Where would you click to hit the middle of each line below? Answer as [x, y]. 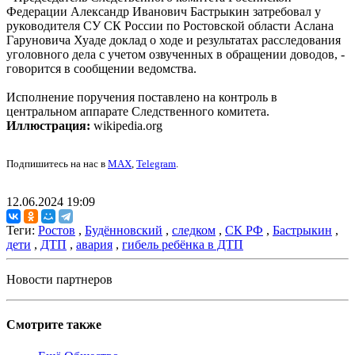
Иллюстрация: [48, 126]
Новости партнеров [59, 280]
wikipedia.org [126, 126]
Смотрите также [54, 325]
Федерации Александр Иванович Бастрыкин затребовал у [164, 12]
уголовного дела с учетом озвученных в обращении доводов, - [176, 55]
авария [94, 245]
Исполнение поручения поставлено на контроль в [142, 97]
